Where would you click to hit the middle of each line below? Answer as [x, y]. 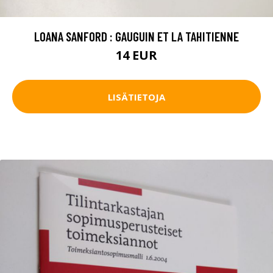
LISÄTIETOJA [136, 97]
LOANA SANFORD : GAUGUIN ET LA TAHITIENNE [136, 37]
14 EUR [136, 55]
